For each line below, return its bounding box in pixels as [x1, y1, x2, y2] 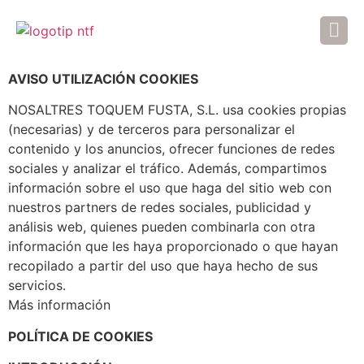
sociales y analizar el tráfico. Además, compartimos [8, 160, 327, 177]
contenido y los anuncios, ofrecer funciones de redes [8, 141, 335, 158]
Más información [8, 297, 110, 314]
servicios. [8, 277, 66, 294]
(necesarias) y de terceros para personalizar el [8, 121, 295, 138]
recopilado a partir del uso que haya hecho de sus [8, 258, 318, 275]
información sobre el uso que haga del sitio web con [8, 180, 331, 197]
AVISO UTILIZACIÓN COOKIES [8, 71, 198, 87]
